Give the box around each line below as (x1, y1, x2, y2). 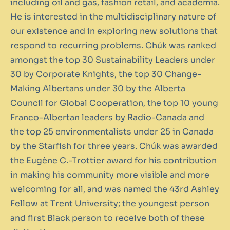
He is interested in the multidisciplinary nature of (10, 11, 216, 22)
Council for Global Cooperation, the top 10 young (10, 97, 218, 108)
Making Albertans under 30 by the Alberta (10, 83, 185, 94)
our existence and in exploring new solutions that (10, 25, 218, 36)
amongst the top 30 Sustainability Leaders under (10, 54, 215, 65)
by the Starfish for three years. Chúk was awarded (10, 140, 218, 151)
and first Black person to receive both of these (10, 212, 205, 223)
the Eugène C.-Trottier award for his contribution (10, 155, 217, 166)
